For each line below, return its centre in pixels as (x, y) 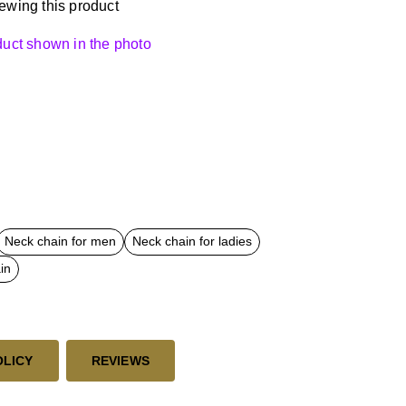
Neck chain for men (60, 242)
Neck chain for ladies (192, 242)
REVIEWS (121, 360)
